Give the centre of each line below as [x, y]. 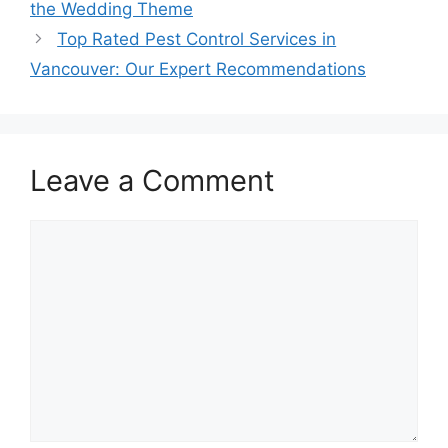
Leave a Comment [152, 181]
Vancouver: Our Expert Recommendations [198, 69]
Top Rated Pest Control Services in [197, 39]
